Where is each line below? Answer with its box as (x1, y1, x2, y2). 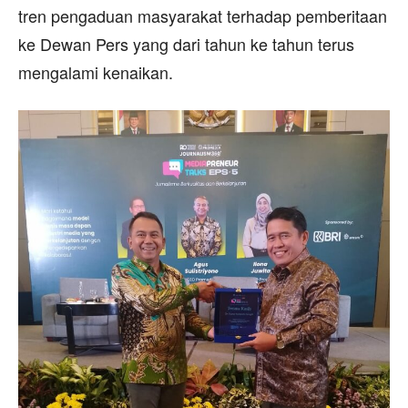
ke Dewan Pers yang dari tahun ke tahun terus (18, 31, 354, 56)
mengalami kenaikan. (18, 59, 173, 84)
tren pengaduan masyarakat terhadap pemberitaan (18, 3, 387, 27)
